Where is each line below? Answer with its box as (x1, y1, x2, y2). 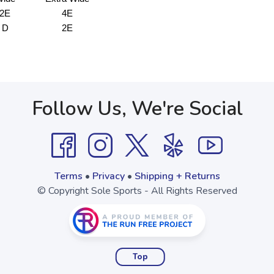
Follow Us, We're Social (31, 95, 243, 122)
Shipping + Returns (134, 169, 220, 183)
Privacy (92, 169, 125, 183)
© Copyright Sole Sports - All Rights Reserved (37, 184, 237, 198)
